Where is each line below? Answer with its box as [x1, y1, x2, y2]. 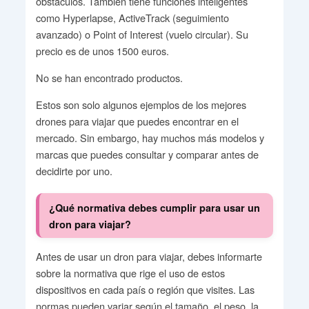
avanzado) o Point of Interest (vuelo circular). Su [35, 26, 248, 41]
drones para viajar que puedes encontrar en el [35, 113, 239, 128]
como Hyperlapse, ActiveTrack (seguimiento [35, 10, 229, 25]
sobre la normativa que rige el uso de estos [35, 266, 225, 280]
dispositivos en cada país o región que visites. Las [35, 282, 255, 297]
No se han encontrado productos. [35, 70, 183, 85]
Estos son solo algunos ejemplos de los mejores [35, 97, 246, 112]
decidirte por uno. [35, 163, 112, 178]
